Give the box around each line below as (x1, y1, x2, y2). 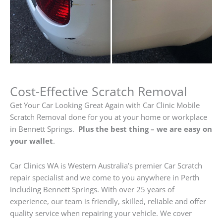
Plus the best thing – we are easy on (78, 124, 212, 134)
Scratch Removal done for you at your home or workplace (10, 112, 207, 122)
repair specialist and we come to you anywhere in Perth (10, 172, 199, 182)
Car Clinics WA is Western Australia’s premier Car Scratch (10, 160, 202, 170)
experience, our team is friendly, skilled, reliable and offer (10, 196, 206, 206)
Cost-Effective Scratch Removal (10, 83, 187, 100)
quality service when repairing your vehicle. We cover (10, 208, 192, 218)
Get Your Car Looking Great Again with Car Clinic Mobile (10, 100, 200, 111)
